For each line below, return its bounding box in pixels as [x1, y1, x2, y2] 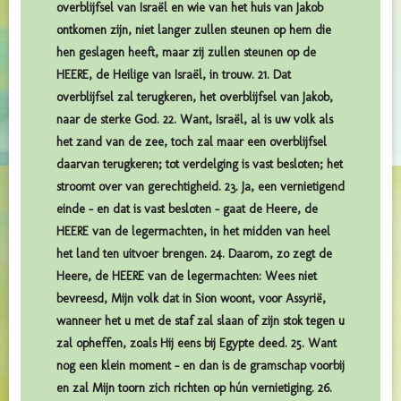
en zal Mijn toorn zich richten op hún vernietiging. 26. [56, 380, 332, 397]
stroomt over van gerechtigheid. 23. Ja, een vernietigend [56, 179, 345, 195]
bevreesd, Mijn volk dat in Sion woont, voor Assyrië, [56, 291, 326, 307]
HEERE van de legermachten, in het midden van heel [56, 224, 330, 240]
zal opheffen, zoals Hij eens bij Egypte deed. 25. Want [56, 336, 337, 352]
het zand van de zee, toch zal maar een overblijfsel [56, 134, 327, 150]
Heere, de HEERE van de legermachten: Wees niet [56, 269, 317, 285]
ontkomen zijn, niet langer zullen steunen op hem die [56, 22, 331, 38]
